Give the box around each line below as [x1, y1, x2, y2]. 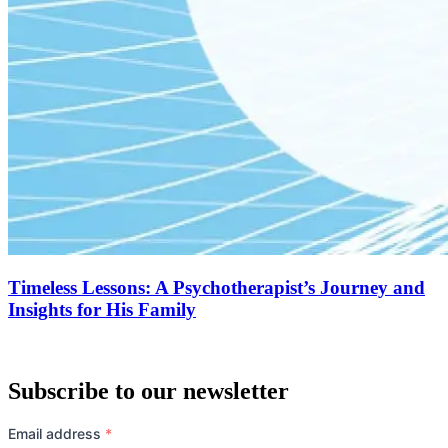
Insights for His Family [8, 299, 196, 321]
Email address [8, 424, 105, 442]
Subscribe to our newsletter [8, 377, 289, 404]
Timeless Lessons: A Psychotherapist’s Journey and [8, 277, 425, 299]
